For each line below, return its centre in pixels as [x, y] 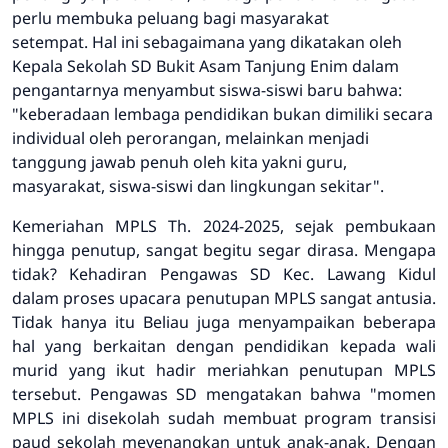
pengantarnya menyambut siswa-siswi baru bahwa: [207, 90]
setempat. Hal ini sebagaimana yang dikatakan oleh [207, 42]
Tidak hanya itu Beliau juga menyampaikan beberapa [224, 322]
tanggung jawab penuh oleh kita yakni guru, [179, 162]
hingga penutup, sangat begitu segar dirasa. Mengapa [224, 250]
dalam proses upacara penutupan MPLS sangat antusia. [224, 298]
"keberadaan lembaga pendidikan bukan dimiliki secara [222, 114]
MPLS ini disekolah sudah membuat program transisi [224, 418]
